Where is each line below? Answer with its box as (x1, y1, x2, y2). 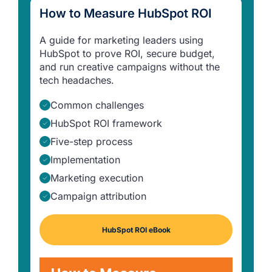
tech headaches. (39, 74, 114, 87)
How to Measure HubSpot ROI (39, 6, 212, 21)
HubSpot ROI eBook (101, 225, 171, 235)
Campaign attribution (50, 190, 146, 203)
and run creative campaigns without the (39, 61, 220, 73)
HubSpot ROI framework (50, 117, 162, 130)
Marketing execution (50, 172, 143, 185)
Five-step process (50, 135, 132, 148)
